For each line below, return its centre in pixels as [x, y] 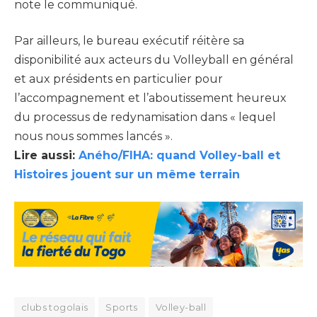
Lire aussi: [46, 156]
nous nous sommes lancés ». [93, 137]
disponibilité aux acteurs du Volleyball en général [154, 60]
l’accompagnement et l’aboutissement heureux [150, 98]
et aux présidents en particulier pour [119, 79]
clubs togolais [55, 307]
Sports [122, 307]
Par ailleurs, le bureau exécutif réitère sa [129, 41]
